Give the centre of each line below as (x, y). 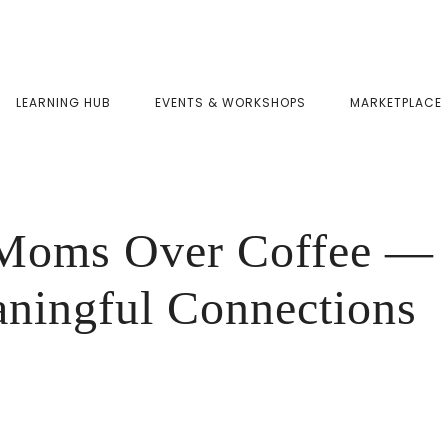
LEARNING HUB (63, 102)
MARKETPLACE (396, 102)
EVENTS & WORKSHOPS (230, 102)
